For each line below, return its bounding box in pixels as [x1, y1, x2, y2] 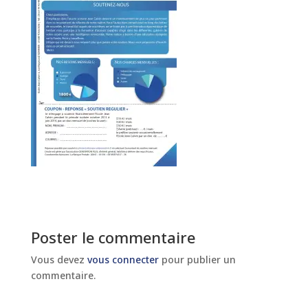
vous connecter [87, 252, 159, 266]
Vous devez [30, 252, 87, 266]
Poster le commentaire [30, 226, 195, 247]
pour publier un [158, 252, 236, 266]
